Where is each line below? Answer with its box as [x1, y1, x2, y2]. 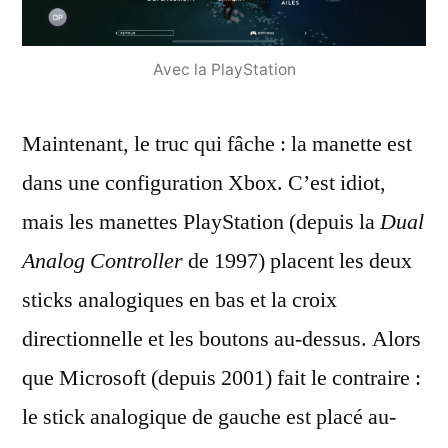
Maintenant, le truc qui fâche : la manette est [22, 130, 412, 159]
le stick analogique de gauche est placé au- [22, 403, 396, 432]
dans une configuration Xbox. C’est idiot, [22, 169, 386, 198]
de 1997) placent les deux [183, 247, 412, 276]
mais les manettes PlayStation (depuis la [22, 208, 380, 237]
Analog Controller [22, 247, 183, 276]
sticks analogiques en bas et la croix [22, 286, 337, 315]
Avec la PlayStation [152, 60, 296, 80]
